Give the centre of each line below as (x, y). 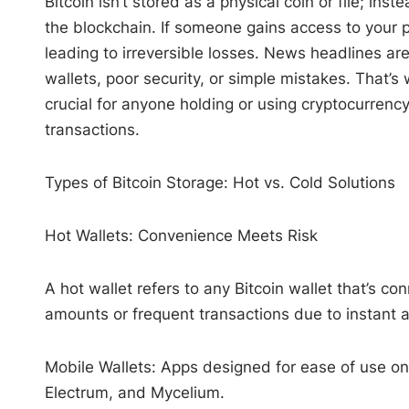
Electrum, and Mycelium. (134, 392)
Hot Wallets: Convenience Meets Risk (181, 235)
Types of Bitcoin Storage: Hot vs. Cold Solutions (220, 182)
